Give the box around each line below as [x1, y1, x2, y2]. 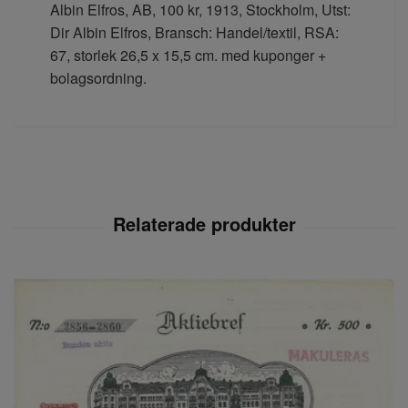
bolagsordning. [50, 67, 147, 89]
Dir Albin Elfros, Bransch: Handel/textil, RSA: [50, 22, 339, 44]
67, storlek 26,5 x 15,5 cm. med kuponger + [50, 45, 326, 66]
